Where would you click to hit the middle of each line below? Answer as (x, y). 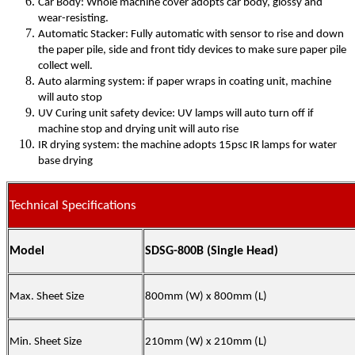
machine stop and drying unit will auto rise (138, 130)
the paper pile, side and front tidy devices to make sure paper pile (192, 51)
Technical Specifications (73, 206)
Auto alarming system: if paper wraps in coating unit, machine (185, 82)
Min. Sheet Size (46, 342)
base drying (65, 162)
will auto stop (70, 98)
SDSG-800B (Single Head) (212, 252)
